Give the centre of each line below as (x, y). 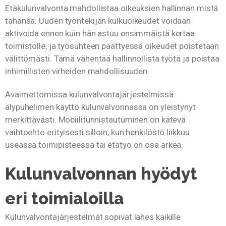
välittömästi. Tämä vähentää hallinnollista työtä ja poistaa (112, 59)
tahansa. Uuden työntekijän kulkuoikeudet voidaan (98, 21)
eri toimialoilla (64, 199)
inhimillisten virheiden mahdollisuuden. (77, 71)
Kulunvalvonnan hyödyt (101, 174)
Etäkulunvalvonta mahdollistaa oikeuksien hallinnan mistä (112, 8)
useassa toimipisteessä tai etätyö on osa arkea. (94, 145)
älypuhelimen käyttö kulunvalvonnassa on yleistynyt (100, 107)
